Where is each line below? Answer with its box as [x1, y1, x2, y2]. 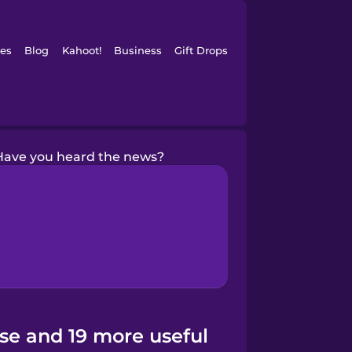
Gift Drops [174, 44, 229, 57]
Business [113, 44, 162, 57]
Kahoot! [61, 44, 101, 57]
